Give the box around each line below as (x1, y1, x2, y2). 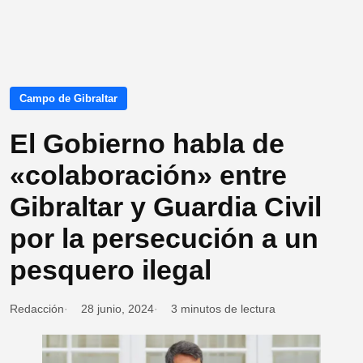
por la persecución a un (10, 223, 318, 254)
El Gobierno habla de (10, 128, 284, 160)
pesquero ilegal (10, 254, 211, 286)
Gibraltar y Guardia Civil (10, 191, 322, 223)
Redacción (10, 302, 64, 316)
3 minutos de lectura (171, 302, 275, 316)
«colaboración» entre (10, 160, 287, 191)
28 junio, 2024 (81, 302, 154, 316)
